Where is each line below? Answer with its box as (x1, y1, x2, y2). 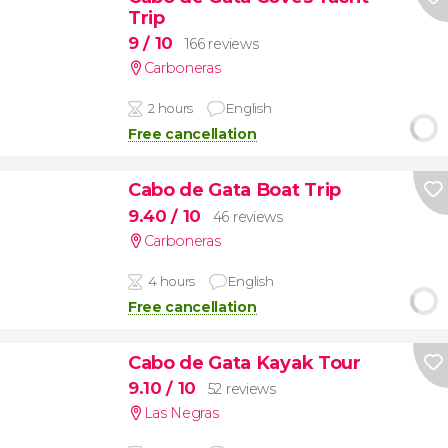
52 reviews (207, 380, 276, 399)
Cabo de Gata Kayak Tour (127, 350, 361, 374)
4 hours (148, 272, 195, 289)
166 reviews (184, 35, 259, 54)
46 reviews (212, 207, 283, 226)
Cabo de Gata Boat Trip (127, 178, 341, 202)
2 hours (148, 100, 193, 117)
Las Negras (143, 404, 219, 423)
